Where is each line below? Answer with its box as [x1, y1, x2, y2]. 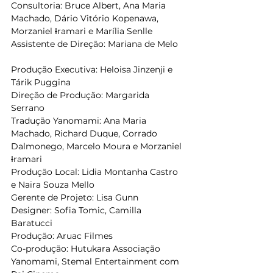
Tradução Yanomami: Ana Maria [11, 115, 149, 126]
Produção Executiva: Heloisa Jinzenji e [11, 63, 175, 75]
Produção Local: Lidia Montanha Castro [11, 166, 180, 177]
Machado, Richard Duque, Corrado [11, 127, 160, 139]
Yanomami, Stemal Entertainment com [11, 255, 182, 267]
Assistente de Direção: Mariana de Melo [11, 38, 183, 49]
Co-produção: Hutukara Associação [11, 243, 163, 254]
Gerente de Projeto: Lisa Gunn [11, 191, 146, 203]
